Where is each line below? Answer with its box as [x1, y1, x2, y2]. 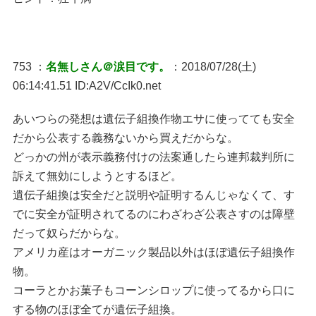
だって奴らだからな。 [12, 227, 126, 239]
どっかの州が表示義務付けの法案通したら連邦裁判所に [12, 151, 295, 163]
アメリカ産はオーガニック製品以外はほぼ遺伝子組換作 [12, 246, 295, 258]
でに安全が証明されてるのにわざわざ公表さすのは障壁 [12, 208, 295, 220]
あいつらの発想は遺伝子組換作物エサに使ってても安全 [12, 113, 295, 125]
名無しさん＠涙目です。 [45, 61, 170, 73]
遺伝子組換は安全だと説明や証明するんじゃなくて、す [12, 189, 295, 201]
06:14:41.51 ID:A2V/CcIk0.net [12, 80, 161, 92]
